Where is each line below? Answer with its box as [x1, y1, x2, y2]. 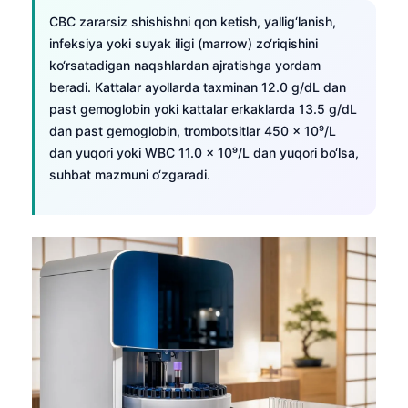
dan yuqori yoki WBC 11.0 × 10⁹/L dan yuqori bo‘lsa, [49, 144, 359, 160]
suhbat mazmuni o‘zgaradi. [49, 166, 210, 182]
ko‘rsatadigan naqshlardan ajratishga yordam [49, 56, 321, 73]
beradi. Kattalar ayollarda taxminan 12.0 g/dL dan [49, 78, 346, 95]
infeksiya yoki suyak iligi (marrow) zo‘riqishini [49, 35, 318, 51]
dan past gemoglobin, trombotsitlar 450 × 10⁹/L [49, 122, 336, 138]
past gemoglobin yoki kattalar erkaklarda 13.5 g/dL [49, 100, 357, 117]
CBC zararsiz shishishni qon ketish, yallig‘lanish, [49, 13, 336, 29]
